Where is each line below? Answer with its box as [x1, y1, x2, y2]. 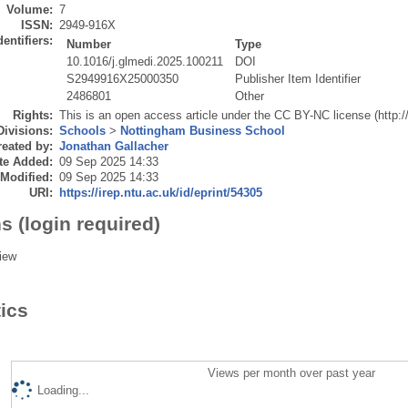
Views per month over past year [208, 366, 376, 381]
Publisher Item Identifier [235, 72, 362, 87]
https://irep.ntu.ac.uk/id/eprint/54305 [58, 186, 262, 200]
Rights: [12, 108, 53, 123]
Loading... [36, 383, 89, 398]
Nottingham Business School [119, 124, 285, 138]
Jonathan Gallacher [58, 139, 168, 154]
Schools [58, 124, 106, 138]
